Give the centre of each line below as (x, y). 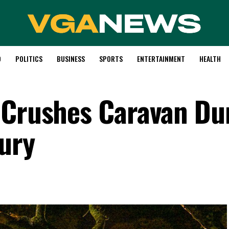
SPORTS (111, 59)
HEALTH (210, 59)
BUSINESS (71, 59)
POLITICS (29, 59)
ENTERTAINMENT (161, 59)
